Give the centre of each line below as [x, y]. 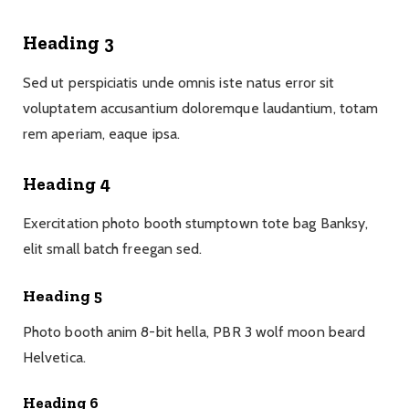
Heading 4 [67, 184]
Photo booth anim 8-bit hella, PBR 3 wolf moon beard [194, 331]
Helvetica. [54, 357]
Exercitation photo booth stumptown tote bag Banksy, [196, 223]
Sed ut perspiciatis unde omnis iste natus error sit [179, 83]
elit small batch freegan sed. [113, 248]
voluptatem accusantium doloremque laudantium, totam [201, 109]
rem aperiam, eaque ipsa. [101, 134]
